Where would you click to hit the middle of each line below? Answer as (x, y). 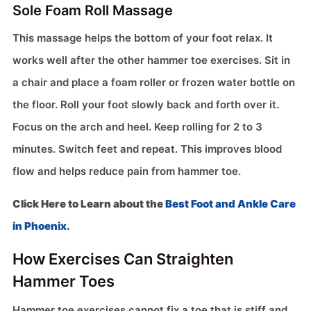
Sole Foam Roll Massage (93, 11)
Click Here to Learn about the (89, 204)
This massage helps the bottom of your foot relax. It (143, 38)
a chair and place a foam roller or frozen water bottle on (154, 83)
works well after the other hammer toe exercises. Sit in (151, 60)
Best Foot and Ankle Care (230, 204)
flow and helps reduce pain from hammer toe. (127, 171)
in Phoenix (40, 226)
